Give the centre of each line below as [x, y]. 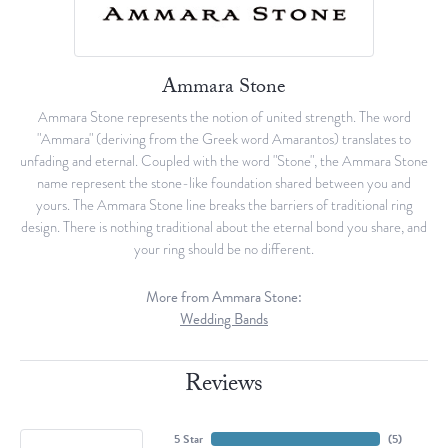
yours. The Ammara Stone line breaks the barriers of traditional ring [224, 205]
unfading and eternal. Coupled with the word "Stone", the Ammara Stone [224, 161]
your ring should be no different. [224, 249]
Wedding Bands [224, 319]
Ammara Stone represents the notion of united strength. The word [224, 117]
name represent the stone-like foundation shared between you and [224, 183]
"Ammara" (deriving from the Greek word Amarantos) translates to [224, 139]
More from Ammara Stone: [224, 297]
